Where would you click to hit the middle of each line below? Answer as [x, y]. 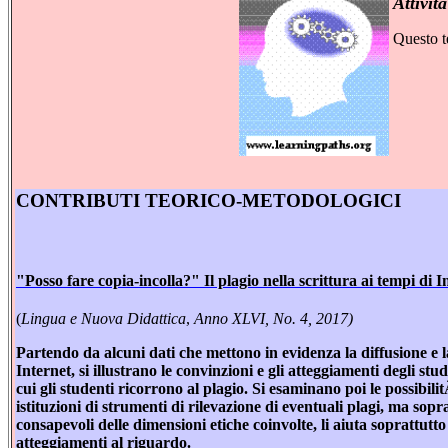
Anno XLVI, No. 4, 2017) [273, 318]
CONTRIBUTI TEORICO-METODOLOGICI [208, 200]
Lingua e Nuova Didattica [103, 318]
